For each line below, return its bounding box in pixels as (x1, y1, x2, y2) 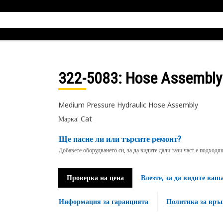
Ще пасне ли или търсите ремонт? (58, 133, 181, 144)
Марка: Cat (58, 114, 92, 123)
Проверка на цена (66, 173, 124, 182)
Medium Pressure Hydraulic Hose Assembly (58, 100, 198, 110)
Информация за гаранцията (58, 197, 148, 206)
